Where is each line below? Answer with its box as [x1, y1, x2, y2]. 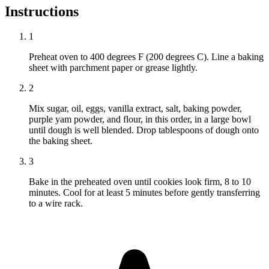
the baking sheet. [29, 136, 92, 147]
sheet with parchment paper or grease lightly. [29, 62, 198, 73]
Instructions [5, 3, 79, 19]
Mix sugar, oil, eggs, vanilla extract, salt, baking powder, [29, 103, 242, 114]
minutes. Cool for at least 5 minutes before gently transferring [29, 187, 260, 198]
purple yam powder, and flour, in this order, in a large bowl [29, 114, 251, 125]
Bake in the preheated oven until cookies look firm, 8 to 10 [29, 177, 251, 187]
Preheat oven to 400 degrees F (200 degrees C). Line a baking [29, 52, 264, 62]
